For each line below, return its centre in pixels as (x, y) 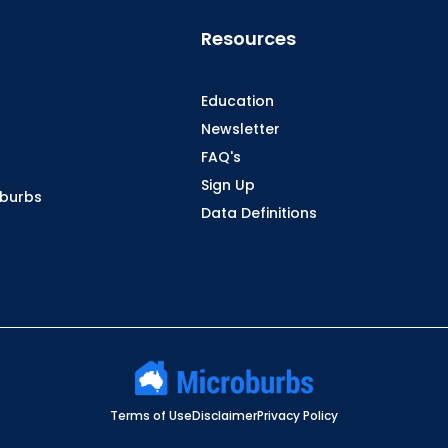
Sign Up (227, 185)
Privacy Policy (297, 415)
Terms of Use (151, 415)
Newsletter (240, 129)
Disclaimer (224, 415)
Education (237, 101)
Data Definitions (258, 213)
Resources (248, 38)
